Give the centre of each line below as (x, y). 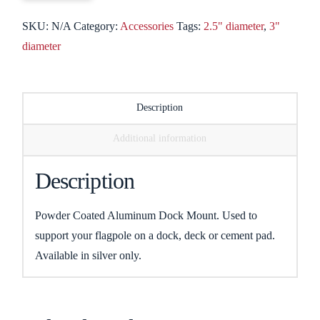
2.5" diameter (234, 26)
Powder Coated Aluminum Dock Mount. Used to (146, 215)
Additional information (160, 139)
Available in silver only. (88, 255)
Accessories (147, 26)
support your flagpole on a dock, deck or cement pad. (156, 235)
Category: (97, 26)
